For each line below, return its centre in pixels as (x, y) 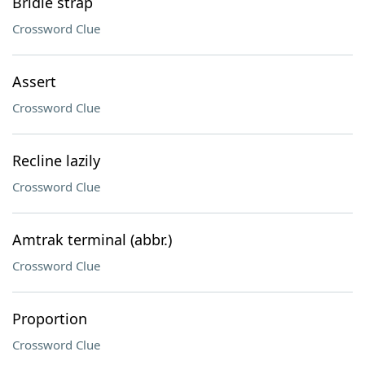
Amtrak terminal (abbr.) (92, 240)
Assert (34, 81)
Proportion (50, 319)
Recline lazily (56, 161)
